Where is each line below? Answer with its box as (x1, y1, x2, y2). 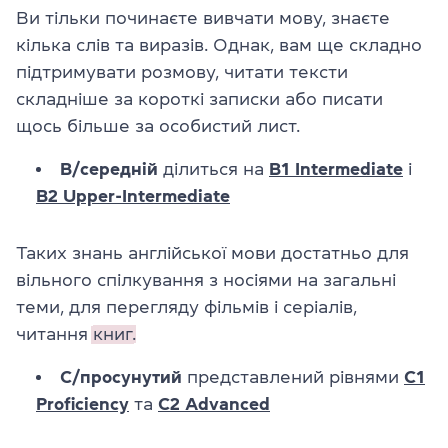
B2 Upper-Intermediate (36, 187, 230, 205)
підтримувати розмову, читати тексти (16, 63, 348, 81)
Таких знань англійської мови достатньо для (16, 244, 409, 262)
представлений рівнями (182, 368, 404, 386)
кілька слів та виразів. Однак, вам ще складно (16, 36, 422, 54)
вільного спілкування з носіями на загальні (16, 271, 396, 289)
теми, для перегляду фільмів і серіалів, (16, 298, 357, 316)
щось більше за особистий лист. (16, 117, 300, 135)
